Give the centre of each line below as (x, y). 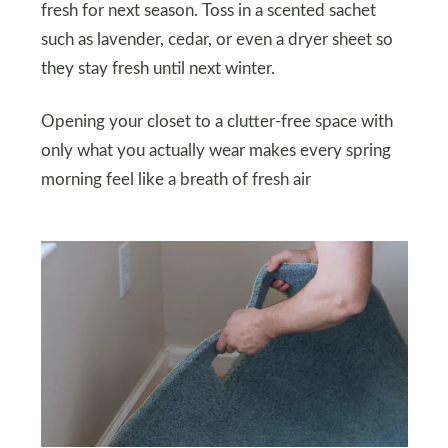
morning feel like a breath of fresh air (175, 180)
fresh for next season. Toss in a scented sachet (208, 10)
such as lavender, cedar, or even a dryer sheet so (216, 39)
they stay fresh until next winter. (157, 68)
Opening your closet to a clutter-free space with (216, 122)
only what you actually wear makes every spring (215, 151)
